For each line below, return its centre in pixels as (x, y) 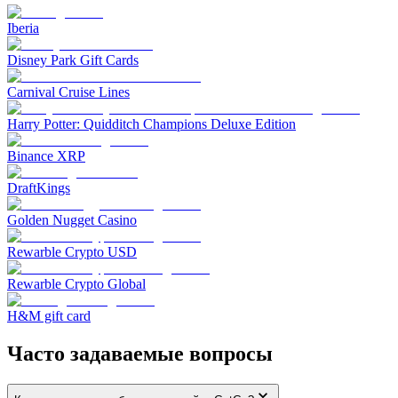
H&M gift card (49, 316)
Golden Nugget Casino (72, 220)
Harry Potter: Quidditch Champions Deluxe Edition (151, 124)
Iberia (23, 28)
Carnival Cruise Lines (68, 92)
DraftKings (39, 188)
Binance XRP (46, 156)
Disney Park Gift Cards (73, 60)
